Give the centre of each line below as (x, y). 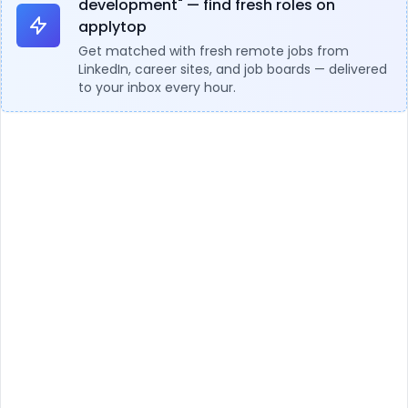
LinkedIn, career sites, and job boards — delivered (233, 69)
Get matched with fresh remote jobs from (214, 51)
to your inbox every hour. (157, 87)
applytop (112, 27)
